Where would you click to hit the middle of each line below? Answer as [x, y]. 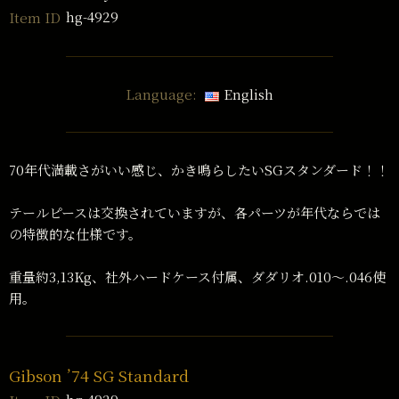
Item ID [35, 17]
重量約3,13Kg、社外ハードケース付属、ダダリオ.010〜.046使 [197, 277]
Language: [162, 94]
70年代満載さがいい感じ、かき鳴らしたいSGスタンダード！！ [199, 170]
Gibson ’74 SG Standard [99, 376]
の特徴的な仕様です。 [75, 234]
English [248, 94]
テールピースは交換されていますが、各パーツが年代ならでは [195, 213]
